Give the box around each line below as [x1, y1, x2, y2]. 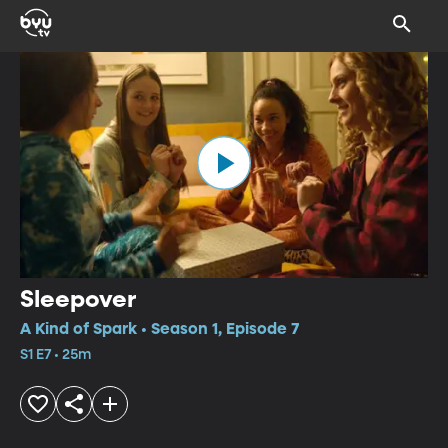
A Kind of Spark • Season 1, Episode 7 [20, 321, 299, 338]
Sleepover [20, 287, 136, 312]
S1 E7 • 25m [20, 347, 91, 362]
